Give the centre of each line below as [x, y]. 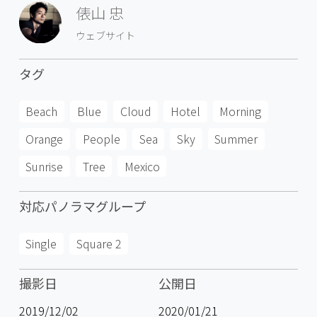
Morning [241, 111]
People [101, 139]
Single [41, 244]
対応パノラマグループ [82, 206]
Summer [236, 139]
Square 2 [99, 244]
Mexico [142, 166]
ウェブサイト [105, 35]
